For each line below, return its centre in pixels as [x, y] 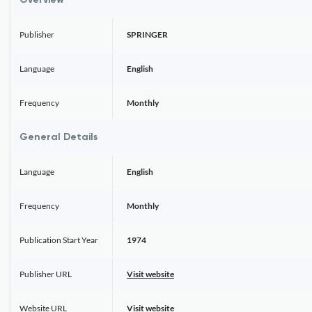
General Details [58, 137]
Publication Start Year [59, 240]
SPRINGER [147, 34]
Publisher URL [46, 274]
